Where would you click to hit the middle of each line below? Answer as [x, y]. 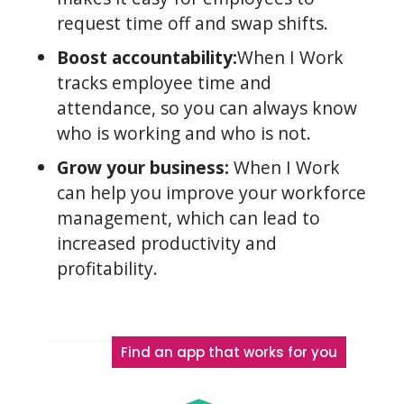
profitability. [108, 268]
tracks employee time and [165, 82]
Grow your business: [143, 167]
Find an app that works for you [230, 352]
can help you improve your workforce [212, 192]
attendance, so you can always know [207, 107]
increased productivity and [167, 243]
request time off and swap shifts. [193, 23]
